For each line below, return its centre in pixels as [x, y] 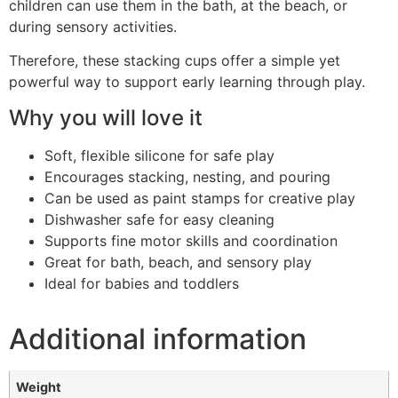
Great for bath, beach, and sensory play [178, 262]
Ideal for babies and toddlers [142, 283]
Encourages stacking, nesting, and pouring [187, 176]
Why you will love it [106, 117]
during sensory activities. [93, 27]
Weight [39, 386]
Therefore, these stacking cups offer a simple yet [175, 61]
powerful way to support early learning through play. [187, 82]
